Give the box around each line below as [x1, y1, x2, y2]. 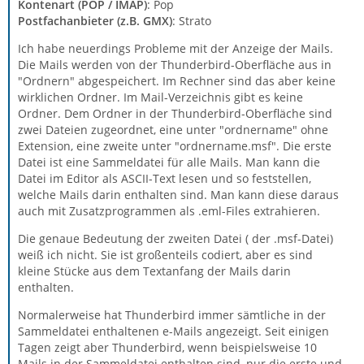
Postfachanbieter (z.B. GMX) [18, 13, 172, 28]
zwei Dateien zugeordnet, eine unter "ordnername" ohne [18, 122, 328, 137]
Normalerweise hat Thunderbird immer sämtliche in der [18, 307, 326, 323]
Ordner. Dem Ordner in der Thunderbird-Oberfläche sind [18, 106, 332, 121]
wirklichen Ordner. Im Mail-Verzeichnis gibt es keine [18, 89, 303, 105]
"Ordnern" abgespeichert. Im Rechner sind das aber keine [18, 73, 336, 89]
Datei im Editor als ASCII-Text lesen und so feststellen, [18, 171, 311, 186]
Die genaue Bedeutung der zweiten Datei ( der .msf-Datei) [18, 231, 333, 246]
